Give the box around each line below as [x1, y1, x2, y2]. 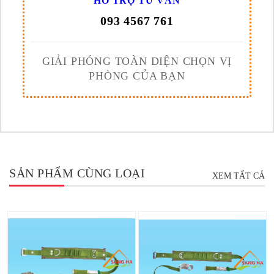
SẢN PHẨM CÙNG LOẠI [9, 166, 145, 180]
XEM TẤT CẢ [212, 171, 265, 181]
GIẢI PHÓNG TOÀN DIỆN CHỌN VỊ [42, 55, 232, 68]
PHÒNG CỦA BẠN [89, 70, 185, 83]
